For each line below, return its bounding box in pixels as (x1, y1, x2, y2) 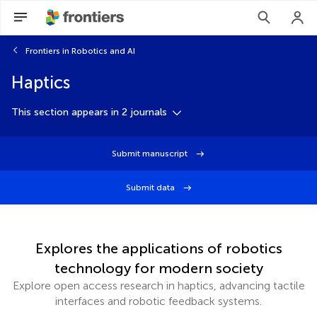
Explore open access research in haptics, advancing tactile (12, 279, 305, 292)
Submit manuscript (112, 149, 190, 158)
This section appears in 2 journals (11, 106, 167, 118)
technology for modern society (54, 260, 263, 277)
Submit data (126, 183, 177, 192)
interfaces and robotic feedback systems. (55, 294, 262, 308)
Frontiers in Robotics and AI (25, 46, 135, 56)
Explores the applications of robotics (35, 240, 282, 257)
